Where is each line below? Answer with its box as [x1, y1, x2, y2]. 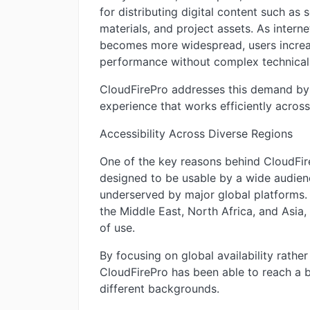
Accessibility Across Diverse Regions [100, 126, 293, 140]
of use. [100, 220, 135, 235]
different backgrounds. [100, 281, 219, 295]
